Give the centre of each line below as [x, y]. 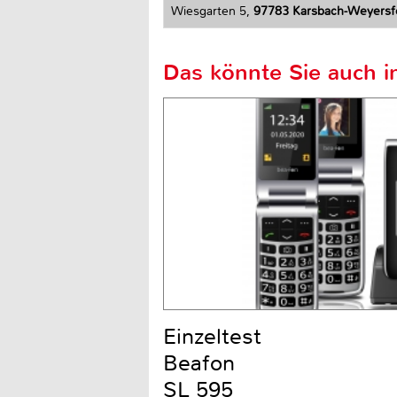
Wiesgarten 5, [212, 12]
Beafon [199, 364]
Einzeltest [212, 337]
